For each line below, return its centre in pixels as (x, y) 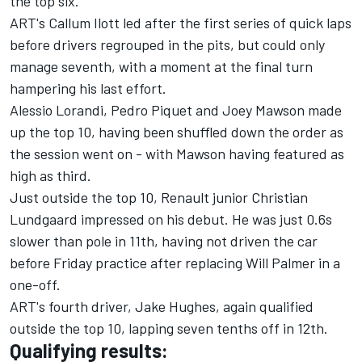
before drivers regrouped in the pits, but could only (167, 45)
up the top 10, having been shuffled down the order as (177, 132)
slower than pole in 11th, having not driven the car (164, 241)
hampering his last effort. (88, 88)
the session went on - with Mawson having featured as (177, 154)
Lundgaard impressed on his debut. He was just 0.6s (171, 219)
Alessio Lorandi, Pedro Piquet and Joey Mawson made (176, 110)
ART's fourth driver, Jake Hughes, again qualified (162, 307)
